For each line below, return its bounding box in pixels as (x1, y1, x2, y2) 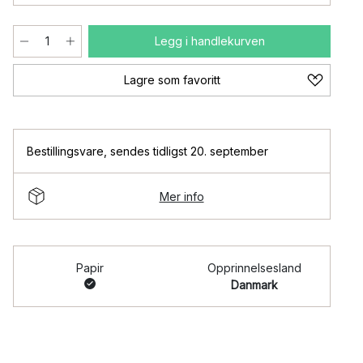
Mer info (159, 189, 204, 203)
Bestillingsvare (27, 144, 104, 158)
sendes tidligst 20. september (110, 144, 268, 158)
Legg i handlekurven (154, 34, 265, 48)
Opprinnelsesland (207, 261, 301, 275)
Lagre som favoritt (123, 73, 220, 87)
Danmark (230, 278, 278, 292)
